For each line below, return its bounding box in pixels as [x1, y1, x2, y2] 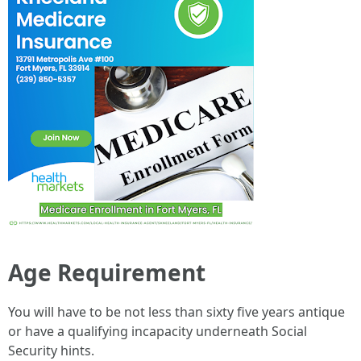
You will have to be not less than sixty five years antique [8, 303, 345, 321]
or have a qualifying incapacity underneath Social [8, 322, 307, 340]
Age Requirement [8, 257, 205, 288]
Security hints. [8, 342, 94, 359]
